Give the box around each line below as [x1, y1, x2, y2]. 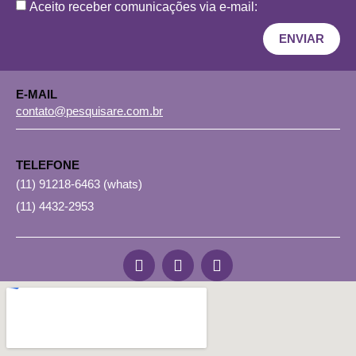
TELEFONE [16, 158, 79, 172]
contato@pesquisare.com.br [16, 103, 163, 118]
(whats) [103, 177, 142, 192]
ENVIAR [279, 32, 324, 46]
